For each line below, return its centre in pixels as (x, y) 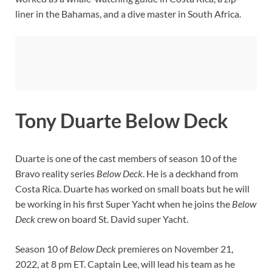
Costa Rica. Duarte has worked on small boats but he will (132, 189)
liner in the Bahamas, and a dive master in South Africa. (128, 14)
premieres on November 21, (175, 249)
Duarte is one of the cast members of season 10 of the (126, 158)
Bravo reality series (56, 174)
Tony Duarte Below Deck (122, 121)
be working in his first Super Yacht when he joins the (124, 204)
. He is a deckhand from (190, 174)
